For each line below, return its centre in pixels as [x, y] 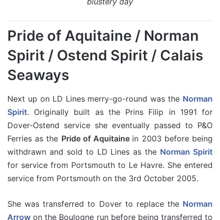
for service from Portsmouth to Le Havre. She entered [110, 165]
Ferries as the [34, 138]
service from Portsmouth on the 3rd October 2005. [103, 178]
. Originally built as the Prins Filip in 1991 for [120, 112]
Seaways [38, 75]
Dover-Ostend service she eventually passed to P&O [110, 125]
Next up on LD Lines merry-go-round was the [95, 98]
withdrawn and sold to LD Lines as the [84, 151]
